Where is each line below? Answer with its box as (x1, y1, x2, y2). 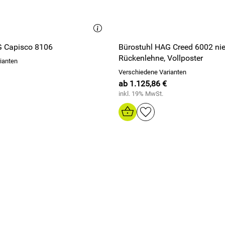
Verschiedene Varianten (119, 68, 186, 76)
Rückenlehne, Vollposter (119, 53, 203, 63)
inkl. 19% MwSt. (119, 90, 163, 97)
